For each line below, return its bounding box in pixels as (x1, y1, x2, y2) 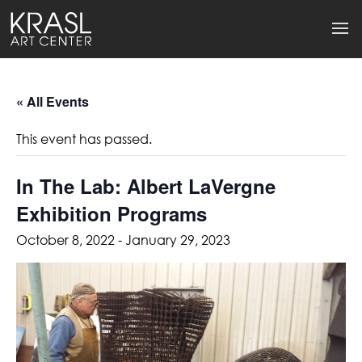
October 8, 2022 (16, 232, 115, 249)
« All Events (16, 92, 89, 112)
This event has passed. (16, 131, 152, 148)
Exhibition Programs (16, 200, 207, 228)
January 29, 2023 (125, 232, 230, 249)
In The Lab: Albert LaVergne (16, 172, 276, 200)
